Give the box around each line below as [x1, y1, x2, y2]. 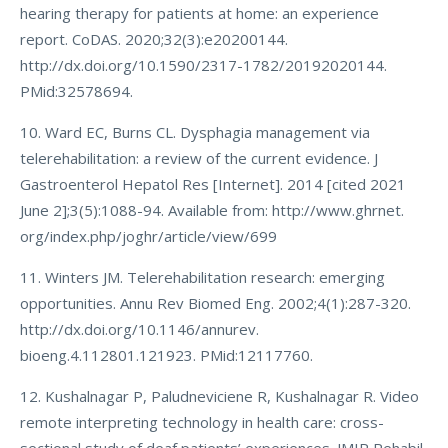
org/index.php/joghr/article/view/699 [20, 226, 277, 246]
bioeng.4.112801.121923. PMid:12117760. [20, 345, 313, 365]
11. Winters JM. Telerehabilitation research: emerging [20, 267, 385, 287]
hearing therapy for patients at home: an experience [20, 3, 379, 23]
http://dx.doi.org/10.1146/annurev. [20, 319, 259, 339]
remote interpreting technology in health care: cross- [20, 412, 384, 432]
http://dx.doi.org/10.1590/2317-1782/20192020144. [20, 55, 387, 75]
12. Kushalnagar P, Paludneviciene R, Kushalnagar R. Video [20, 386, 419, 406]
